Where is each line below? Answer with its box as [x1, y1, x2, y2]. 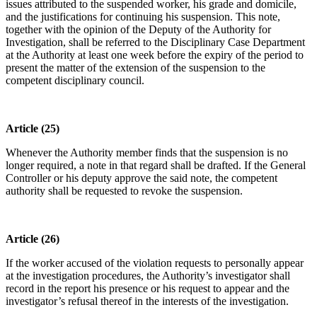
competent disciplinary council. [6, 74, 144, 87]
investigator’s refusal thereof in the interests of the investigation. [6, 295, 289, 308]
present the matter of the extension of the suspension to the [6, 62, 265, 74]
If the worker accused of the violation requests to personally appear [6, 257, 304, 270]
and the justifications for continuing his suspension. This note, [6, 11, 280, 23]
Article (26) [6, 233, 59, 246]
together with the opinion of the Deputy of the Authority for [6, 23, 271, 36]
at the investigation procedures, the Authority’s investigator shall [6, 270, 290, 282]
